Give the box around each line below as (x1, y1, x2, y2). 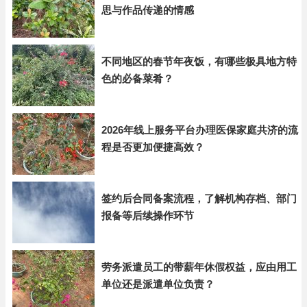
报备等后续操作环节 (101, 210, 194, 221)
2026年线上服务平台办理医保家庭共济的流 (101, 124, 298, 136)
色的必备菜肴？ (101, 73, 173, 84)
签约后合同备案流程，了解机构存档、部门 (101, 193, 297, 204)
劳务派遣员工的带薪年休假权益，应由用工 (101, 261, 297, 273)
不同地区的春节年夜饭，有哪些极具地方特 (101, 56, 297, 67)
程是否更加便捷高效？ (101, 141, 204, 153)
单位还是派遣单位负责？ (101, 278, 214, 290)
